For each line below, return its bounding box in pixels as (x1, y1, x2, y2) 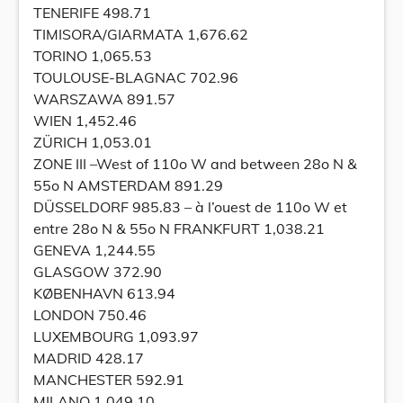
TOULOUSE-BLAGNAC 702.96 (33, 68, 238, 86)
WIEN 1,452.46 (33, 112, 137, 130)
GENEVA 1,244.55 (33, 241, 156, 259)
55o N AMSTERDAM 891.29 (33, 176, 223, 194)
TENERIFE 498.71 (33, 4, 151, 22)
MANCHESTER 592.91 (33, 371, 184, 389)
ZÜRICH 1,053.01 (33, 133, 152, 151)
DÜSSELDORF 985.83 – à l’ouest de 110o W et (33, 198, 347, 216)
